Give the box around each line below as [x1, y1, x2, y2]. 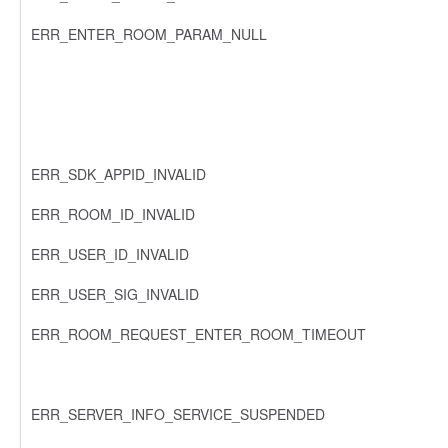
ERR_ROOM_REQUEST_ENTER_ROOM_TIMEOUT [31, 323, 366, 344]
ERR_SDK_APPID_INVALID [31, 163, 206, 184]
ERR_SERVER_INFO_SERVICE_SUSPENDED [31, 403, 325, 424]
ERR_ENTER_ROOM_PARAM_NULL [31, 23, 267, 44]
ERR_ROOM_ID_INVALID [31, 203, 195, 224]
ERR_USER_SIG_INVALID [31, 283, 199, 304]
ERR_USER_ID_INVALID [31, 243, 189, 264]
